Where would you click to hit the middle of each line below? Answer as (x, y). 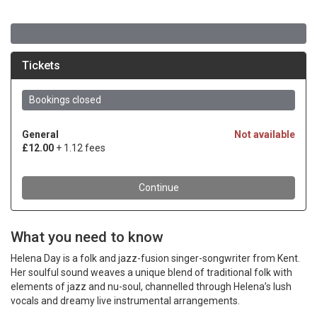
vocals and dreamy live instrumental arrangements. (125, 301)
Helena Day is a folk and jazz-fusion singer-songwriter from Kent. (155, 258)
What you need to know (87, 237)
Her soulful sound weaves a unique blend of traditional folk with (151, 272)
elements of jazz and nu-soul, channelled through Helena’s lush (151, 287)
